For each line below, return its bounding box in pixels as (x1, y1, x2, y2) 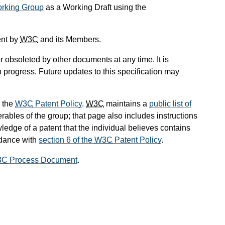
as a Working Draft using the (44, 3, 146, 12)
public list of (149, 99, 191, 108)
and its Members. (38, 35, 101, 44)
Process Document (8, 156, 77, 165)
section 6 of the (39, 136, 94, 145)
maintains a (104, 99, 149, 108)
